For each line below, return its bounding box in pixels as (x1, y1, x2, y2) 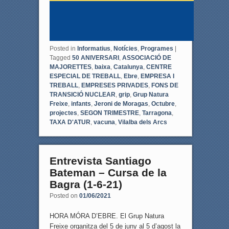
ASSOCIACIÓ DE (122, 54, 171, 61)
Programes (140, 44, 173, 52)
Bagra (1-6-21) (49, 178, 122, 190)
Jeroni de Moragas (94, 100, 148, 107)
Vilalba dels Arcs (118, 118, 167, 126)
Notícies (113, 44, 138, 52)
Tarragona (142, 109, 172, 117)
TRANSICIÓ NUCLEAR (49, 90, 116, 98)
